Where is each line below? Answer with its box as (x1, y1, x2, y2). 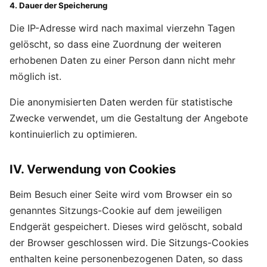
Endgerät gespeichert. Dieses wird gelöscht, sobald (10, 221, 243, 232)
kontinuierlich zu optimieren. (10, 128, 137, 140)
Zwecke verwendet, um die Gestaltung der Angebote (10, 112, 248, 124)
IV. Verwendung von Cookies (10, 162, 176, 176)
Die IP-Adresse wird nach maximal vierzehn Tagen (10, 22, 235, 34)
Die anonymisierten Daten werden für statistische (10, 96, 232, 108)
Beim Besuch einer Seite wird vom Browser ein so (10, 188, 232, 200)
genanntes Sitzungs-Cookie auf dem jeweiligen (10, 204, 222, 216)
